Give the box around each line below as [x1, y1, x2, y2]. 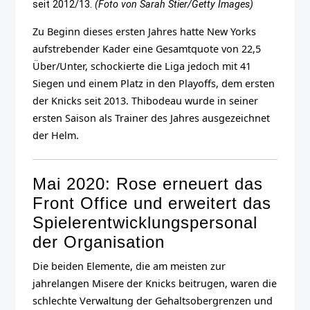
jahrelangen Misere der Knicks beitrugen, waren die [33, 277, 277, 291]
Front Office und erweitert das [33, 194, 272, 213]
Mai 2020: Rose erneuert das [33, 174, 264, 194]
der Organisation [33, 232, 165, 252]
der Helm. [33, 129, 80, 143]
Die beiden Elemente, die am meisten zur [33, 259, 226, 273]
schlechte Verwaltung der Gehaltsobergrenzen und [33, 294, 273, 308]
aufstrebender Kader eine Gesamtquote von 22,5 [33, 42, 262, 56]
